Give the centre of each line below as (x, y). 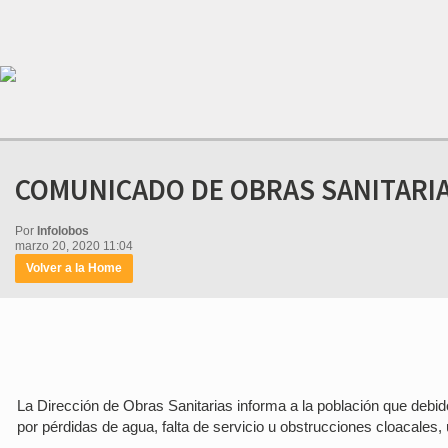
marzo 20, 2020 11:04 (74, 246)
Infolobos (63, 231)
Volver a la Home (74, 268)
